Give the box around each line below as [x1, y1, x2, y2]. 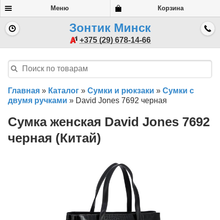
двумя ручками [8, 96, 67, 105]
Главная [8, 86, 40, 95]
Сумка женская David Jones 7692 [8, 115, 210, 129]
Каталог [48, 86, 79, 95]
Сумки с [163, 86, 194, 95]
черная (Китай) [8, 131, 101, 145]
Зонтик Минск [69, 21, 151, 34]
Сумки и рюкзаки [87, 86, 154, 95]
